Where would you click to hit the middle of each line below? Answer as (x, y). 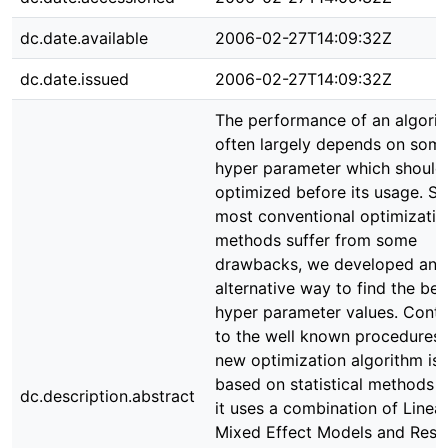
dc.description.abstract (107, 396)
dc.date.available (84, 38)
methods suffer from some (316, 240)
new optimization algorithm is (327, 360)
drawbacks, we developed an (326, 264)
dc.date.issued (74, 79)
